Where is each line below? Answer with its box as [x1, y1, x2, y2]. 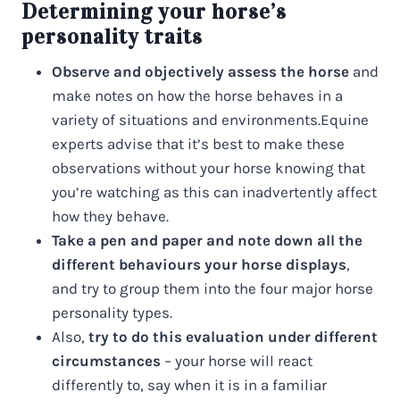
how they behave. [52, 206, 169, 225]
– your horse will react [164, 351, 312, 370]
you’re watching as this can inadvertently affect [52, 182, 377, 201]
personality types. [52, 303, 172, 321]
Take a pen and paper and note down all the [52, 230, 362, 249]
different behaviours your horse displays [52, 254, 346, 273]
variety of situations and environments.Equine [52, 110, 369, 129]
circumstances [52, 351, 164, 370]
